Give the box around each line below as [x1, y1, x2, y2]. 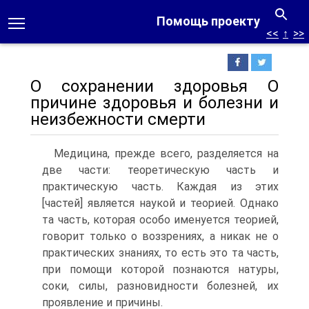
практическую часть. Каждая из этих [42, 180, 279, 193]
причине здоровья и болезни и [30, 93, 279, 112]
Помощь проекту [157, 14, 260, 28]
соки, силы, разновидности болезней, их [42, 279, 279, 292]
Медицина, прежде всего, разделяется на [54, 147, 279, 160]
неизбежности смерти [30, 110, 206, 129]
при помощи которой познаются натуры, [42, 263, 279, 276]
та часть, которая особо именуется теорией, [42, 213, 279, 226]
